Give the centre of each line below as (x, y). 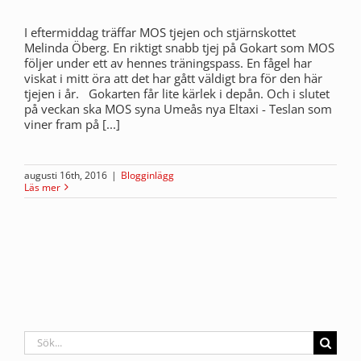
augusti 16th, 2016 (66, 175)
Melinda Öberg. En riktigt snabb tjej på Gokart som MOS (179, 47)
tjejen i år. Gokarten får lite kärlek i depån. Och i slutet (177, 93)
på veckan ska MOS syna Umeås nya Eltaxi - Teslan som (178, 108)
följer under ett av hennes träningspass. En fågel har (168, 62)
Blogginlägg (147, 175)
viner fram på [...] (72, 124)
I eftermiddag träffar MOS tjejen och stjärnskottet (160, 32)
